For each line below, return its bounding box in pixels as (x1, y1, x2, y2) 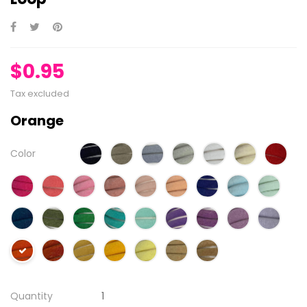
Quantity (10, 289, 53, 304)
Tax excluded (10, 87, 69, 101)
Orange (10, 111, 64, 131)
